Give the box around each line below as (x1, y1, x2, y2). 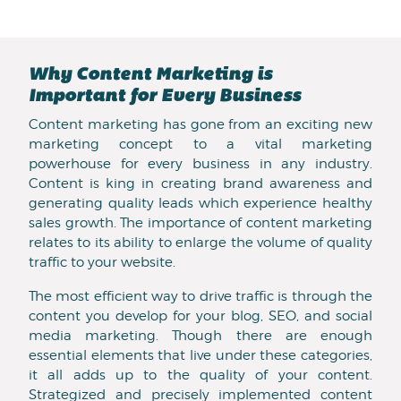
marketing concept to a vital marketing (29, 136, 372, 153)
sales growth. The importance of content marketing (29, 215, 372, 232)
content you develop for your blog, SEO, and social (29, 308, 372, 325)
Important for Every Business (29, 88, 301, 107)
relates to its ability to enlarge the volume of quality (29, 235, 372, 252)
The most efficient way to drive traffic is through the (29, 288, 372, 305)
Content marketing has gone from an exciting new (29, 116, 372, 133)
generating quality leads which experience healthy (29, 195, 372, 212)
